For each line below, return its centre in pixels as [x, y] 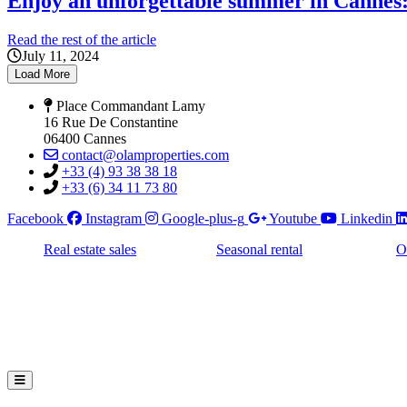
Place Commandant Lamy [131, 105]
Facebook [35, 218]
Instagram [114, 218]
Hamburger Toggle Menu [78, 379]
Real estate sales [90, 249]
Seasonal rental [259, 249]
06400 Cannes [85, 138]
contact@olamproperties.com [145, 154]
